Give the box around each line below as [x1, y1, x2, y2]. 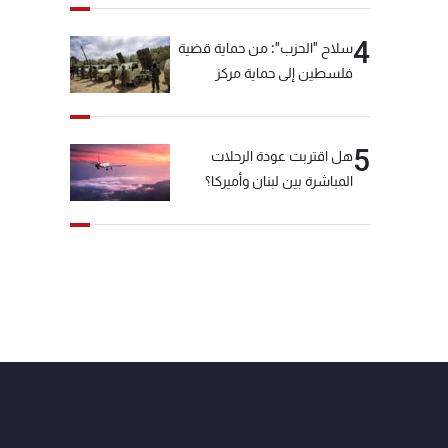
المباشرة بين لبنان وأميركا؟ [205, 172, 353, 189]
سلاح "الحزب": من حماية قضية [178, 40, 353, 57]
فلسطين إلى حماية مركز [215, 65, 353, 82]
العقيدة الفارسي [260, 90, 353, 107]
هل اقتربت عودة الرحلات [211, 147, 353, 164]
